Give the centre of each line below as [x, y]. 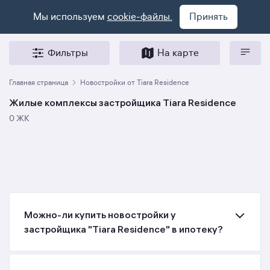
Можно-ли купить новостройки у [100, 215]
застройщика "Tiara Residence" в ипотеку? [124, 229]
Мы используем [70, 17]
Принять [208, 17]
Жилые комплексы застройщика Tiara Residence [123, 102]
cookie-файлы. [140, 17]
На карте [178, 53]
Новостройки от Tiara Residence [135, 82]
